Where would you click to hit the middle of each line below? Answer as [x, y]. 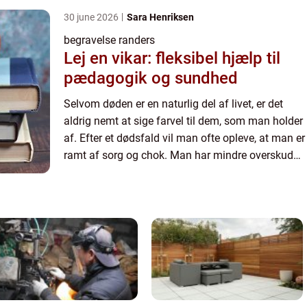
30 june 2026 [92, 17]
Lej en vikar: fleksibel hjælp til [172, 58]
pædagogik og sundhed [151, 78]
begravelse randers [109, 40]
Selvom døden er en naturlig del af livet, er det [173, 103]
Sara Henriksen [160, 17]
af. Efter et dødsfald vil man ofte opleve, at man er [184, 138]
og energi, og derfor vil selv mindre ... [152, 172]
